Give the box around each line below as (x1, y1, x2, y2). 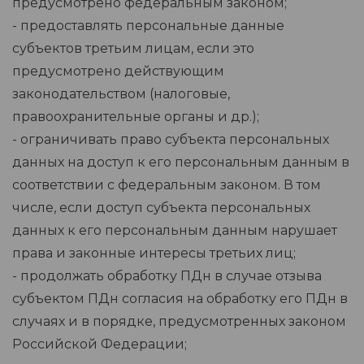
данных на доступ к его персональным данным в (12, 154, 349, 171)
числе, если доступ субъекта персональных (12, 200, 310, 216)
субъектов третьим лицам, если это (12, 41, 254, 57)
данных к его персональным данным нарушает (12, 223, 337, 239)
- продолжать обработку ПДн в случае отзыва (12, 268, 322, 284)
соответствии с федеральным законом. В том (12, 177, 321, 193)
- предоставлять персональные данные (12, 18, 284, 34)
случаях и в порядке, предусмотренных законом (12, 314, 346, 330)
